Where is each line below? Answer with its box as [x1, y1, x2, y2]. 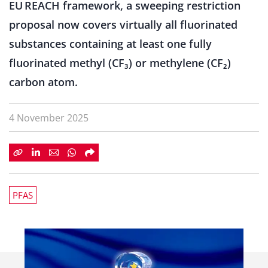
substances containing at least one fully [9, 36, 212, 51]
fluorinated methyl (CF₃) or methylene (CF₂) [9, 56, 231, 70]
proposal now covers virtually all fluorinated [9, 17, 237, 32]
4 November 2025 [9, 111, 89, 124]
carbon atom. [9, 75, 78, 89]
